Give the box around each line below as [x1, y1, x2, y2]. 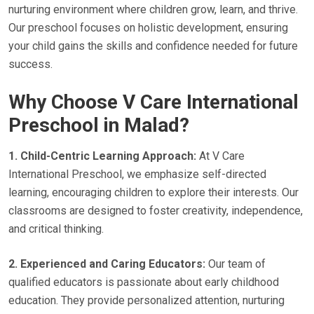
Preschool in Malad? [8, 114, 189, 137]
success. [8, 57, 53, 71]
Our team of [205, 257, 266, 271]
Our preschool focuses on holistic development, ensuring [8, 21, 288, 34]
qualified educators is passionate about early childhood [8, 275, 279, 289]
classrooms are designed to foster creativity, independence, [8, 204, 303, 217]
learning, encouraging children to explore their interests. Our [8, 186, 299, 199]
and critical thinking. [8, 222, 104, 235]
